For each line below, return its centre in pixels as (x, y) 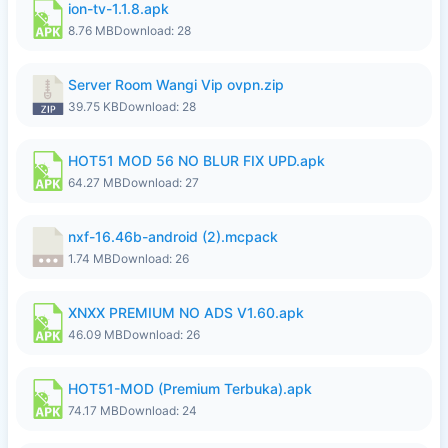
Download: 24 (158, 410)
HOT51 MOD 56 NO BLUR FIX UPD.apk (196, 160)
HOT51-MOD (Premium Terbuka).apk (190, 388)
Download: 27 (160, 182)
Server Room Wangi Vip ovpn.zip (176, 84)
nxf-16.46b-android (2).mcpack (173, 236)
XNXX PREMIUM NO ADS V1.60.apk (186, 312)
